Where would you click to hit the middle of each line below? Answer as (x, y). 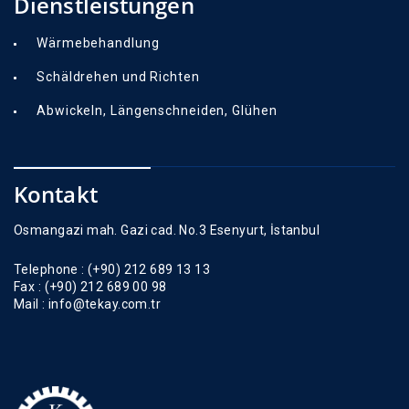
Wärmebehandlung (98, 43)
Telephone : (49, 270)
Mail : (30, 304)
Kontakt (56, 194)
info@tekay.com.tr (103, 304)
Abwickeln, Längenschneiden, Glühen (157, 111)
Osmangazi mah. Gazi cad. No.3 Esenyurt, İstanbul (167, 231)
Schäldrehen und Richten (118, 77)
